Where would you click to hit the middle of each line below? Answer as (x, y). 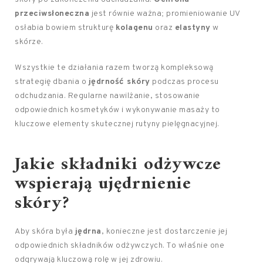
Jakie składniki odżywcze (118, 165)
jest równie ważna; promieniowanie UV (165, 14)
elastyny (193, 28)
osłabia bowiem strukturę (65, 28)
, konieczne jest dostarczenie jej (164, 232)
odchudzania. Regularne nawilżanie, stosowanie (107, 96)
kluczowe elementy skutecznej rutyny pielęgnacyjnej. (117, 124)
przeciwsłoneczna (52, 14)
